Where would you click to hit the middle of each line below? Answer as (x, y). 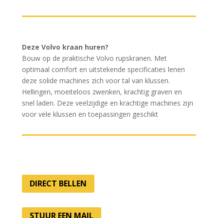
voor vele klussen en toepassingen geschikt (90, 114)
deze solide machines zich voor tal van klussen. (96, 80)
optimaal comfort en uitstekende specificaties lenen (103, 69)
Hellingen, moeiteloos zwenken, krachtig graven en (102, 91)
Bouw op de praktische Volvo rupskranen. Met (94, 58)
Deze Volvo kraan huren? (65, 47)
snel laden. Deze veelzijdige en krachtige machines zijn (107, 103)
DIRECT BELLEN (58, 183)
